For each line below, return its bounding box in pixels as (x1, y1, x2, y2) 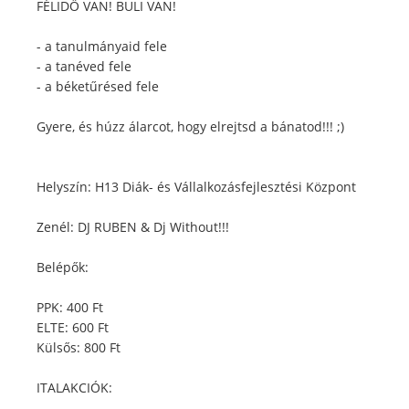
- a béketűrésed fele (37, 78, 159, 95)
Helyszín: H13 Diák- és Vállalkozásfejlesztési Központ (37, 178, 356, 195)
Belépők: (37, 258, 89, 276)
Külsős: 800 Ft (37, 339, 121, 356)
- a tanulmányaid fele (37, 37, 167, 55)
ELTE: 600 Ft (37, 319, 109, 336)
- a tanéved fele (37, 58, 131, 75)
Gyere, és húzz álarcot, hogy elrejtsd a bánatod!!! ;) (37, 118, 344, 135)
